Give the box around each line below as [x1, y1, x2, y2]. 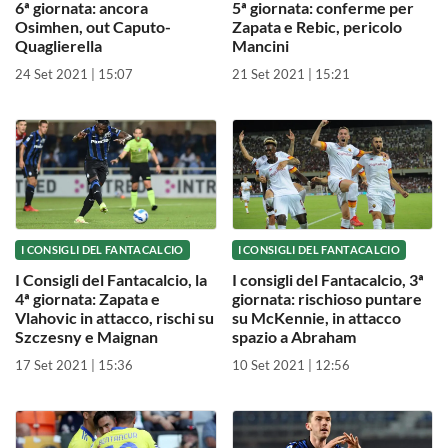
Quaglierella [15, 36, 102, 56]
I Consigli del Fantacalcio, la [15, 269, 207, 289]
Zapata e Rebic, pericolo [231, 17, 402, 37]
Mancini [231, 36, 289, 56]
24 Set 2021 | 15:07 [15, 66, 133, 83]
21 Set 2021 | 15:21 [231, 66, 350, 83]
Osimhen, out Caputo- [15, 17, 171, 37]
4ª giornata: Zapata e [15, 288, 160, 308]
